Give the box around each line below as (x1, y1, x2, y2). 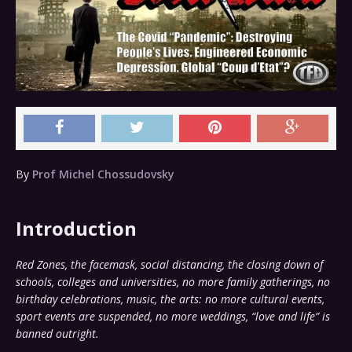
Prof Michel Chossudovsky (32, 167, 174, 182)
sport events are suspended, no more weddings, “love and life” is (16, 309, 330, 324)
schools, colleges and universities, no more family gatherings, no (16, 274, 330, 290)
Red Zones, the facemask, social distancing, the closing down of (16, 257, 323, 273)
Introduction (16, 215, 137, 242)
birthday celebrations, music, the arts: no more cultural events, (16, 291, 324, 307)
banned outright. (16, 326, 99, 342)
